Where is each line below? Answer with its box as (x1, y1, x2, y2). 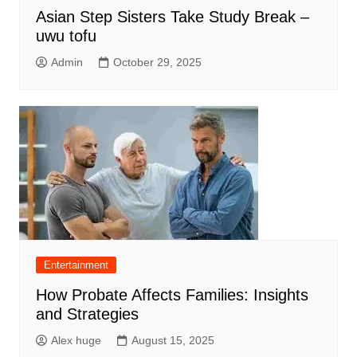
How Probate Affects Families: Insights (35, 286, 308, 304)
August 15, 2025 (131, 334, 214, 347)
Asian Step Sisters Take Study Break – (35, 8, 309, 26)
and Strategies (35, 305, 139, 324)
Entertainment (43, 259, 108, 272)
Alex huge (50, 334, 101, 347)
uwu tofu (35, 27, 96, 45)
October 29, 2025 (112, 56, 202, 69)
